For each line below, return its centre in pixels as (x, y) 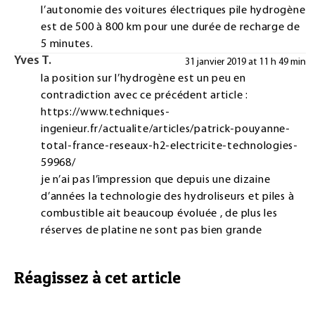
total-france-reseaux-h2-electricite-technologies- (169, 147)
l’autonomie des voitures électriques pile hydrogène (173, 11)
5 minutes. (67, 45)
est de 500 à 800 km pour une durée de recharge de (171, 28)
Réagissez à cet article (97, 278)
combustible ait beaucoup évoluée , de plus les (159, 214)
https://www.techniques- (105, 113)
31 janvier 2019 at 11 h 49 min (245, 63)
